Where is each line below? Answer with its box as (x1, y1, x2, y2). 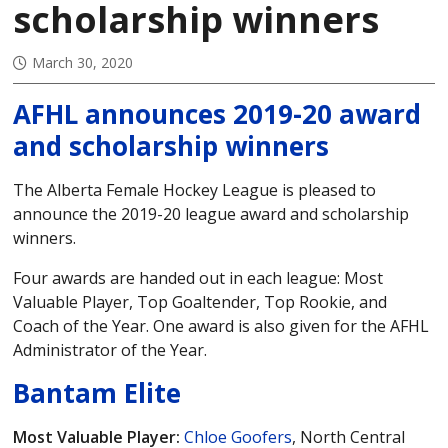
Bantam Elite (13, 375, 182, 412)
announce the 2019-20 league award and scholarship (13, 203, 410, 226)
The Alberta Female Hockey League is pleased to (13, 179, 377, 202)
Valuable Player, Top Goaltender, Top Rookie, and (13, 291, 388, 314)
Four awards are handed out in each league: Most (13, 267, 384, 290)
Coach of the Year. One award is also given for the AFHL (13, 315, 430, 338)
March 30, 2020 (32, 52, 134, 72)
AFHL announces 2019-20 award (13, 96, 422, 133)
